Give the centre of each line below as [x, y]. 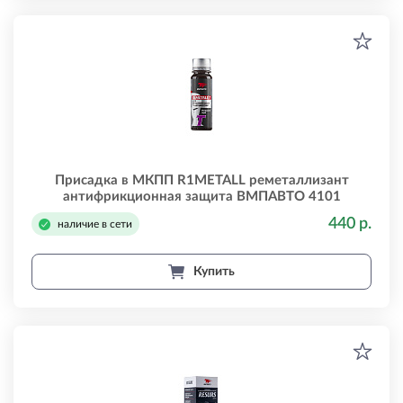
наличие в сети [95, 224]
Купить [214, 271]
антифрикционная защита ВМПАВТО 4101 [201, 197]
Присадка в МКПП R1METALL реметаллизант [201, 180]
